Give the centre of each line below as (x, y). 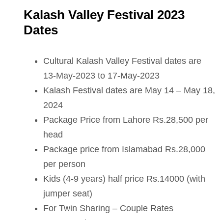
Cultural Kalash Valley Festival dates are (122, 61)
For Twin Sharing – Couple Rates (108, 208)
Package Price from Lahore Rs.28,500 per (126, 120)
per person (64, 164)
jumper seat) (68, 193)
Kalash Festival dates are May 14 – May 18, (129, 90)
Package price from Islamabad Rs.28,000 (124, 149)
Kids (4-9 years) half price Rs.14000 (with (124, 179)
